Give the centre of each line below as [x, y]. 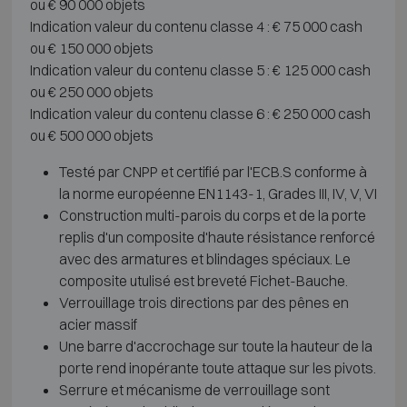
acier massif [98, 324]
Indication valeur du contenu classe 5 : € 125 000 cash [200, 69]
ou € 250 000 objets [91, 91]
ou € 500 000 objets [91, 135]
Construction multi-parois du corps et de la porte [212, 215]
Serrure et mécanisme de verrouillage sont [194, 389]
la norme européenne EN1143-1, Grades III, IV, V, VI [218, 193]
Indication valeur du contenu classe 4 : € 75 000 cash [196, 26]
